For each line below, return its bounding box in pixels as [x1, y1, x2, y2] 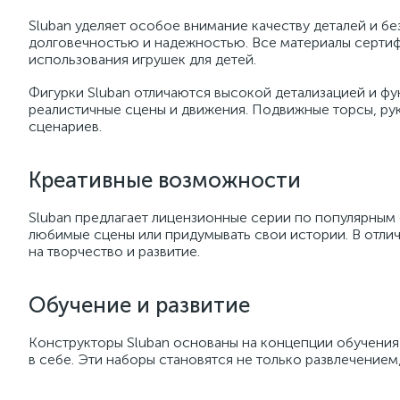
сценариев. [29, 118, 102, 135]
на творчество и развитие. [29, 243, 200, 260]
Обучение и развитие [29, 292, 250, 318]
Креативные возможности [29, 167, 301, 193]
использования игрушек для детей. [29, 51, 256, 68]
